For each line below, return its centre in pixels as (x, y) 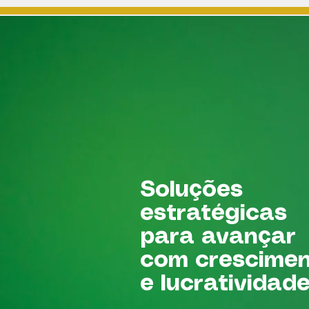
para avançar (218, 237)
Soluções (191, 190)
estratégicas (213, 214)
